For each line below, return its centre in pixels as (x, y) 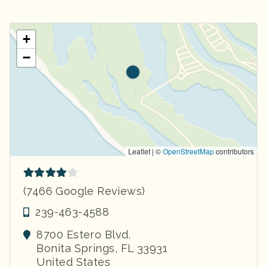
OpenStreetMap (188, 151)
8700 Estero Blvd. (84, 234)
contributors (234, 151)
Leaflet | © (145, 151)
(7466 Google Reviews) (84, 191)
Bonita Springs (76, 248)
